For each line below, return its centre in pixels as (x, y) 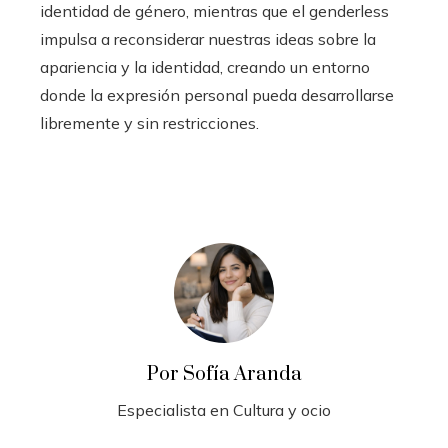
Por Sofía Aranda (224, 374)
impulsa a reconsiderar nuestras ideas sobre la (208, 38)
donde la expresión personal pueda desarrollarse (217, 94)
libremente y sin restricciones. (149, 122)
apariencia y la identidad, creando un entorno (205, 66)
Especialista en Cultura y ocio (224, 409)
